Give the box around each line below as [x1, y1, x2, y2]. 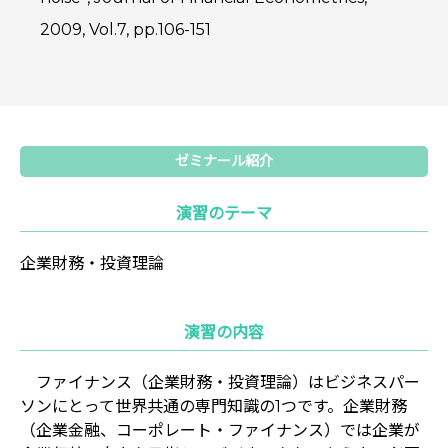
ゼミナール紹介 [175, 151, 273, 170]
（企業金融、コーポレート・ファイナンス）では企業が [20, 420, 420, 440]
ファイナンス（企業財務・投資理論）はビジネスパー [20, 372, 420, 392]
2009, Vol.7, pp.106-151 [40, 19, 211, 39]
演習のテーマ [176, 203, 272, 223]
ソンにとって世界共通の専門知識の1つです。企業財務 [20, 396, 407, 416]
